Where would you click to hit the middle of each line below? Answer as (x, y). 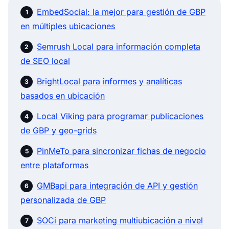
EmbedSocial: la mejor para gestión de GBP (121, 12)
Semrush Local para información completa (119, 46)
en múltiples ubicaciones (68, 26)
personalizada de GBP (63, 200)
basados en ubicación (63, 95)
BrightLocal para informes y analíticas (109, 81)
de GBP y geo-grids (59, 130)
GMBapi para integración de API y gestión (117, 185)
